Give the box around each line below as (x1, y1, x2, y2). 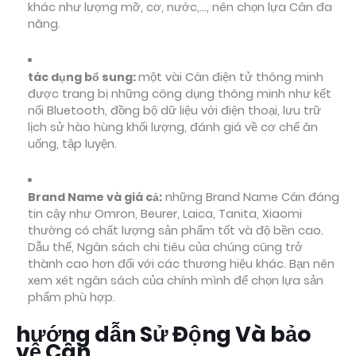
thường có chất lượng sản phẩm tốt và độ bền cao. (28, 222, 323, 238)
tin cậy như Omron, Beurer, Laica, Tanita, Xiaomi (28, 206, 302, 222)
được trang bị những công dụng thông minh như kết (28, 86, 331, 102)
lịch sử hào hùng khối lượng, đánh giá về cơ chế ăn (28, 119, 318, 135)
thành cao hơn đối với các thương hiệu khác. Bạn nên (28, 256, 335, 272)
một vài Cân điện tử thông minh (138, 69, 323, 85)
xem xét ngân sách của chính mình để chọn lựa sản (28, 273, 323, 288)
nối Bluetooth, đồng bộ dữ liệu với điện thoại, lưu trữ (28, 103, 321, 118)
